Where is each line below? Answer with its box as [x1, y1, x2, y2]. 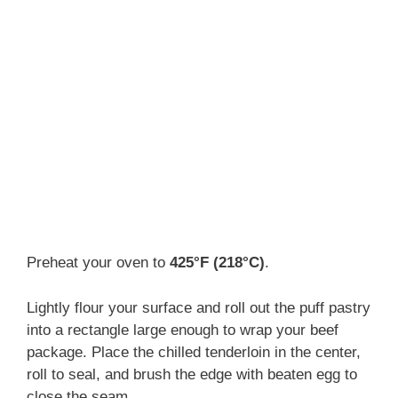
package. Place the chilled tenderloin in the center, [27, 343, 361, 361]
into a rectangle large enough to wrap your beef [27, 321, 338, 338]
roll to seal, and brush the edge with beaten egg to [27, 365, 357, 383]
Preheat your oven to [27, 254, 170, 272]
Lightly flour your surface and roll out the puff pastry [27, 298, 370, 316]
